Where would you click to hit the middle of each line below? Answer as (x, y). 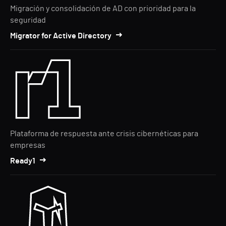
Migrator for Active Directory (61, 36)
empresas (28, 145)
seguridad (28, 20)
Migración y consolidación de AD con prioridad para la (103, 8)
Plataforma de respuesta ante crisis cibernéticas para (104, 133)
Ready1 (23, 161)
